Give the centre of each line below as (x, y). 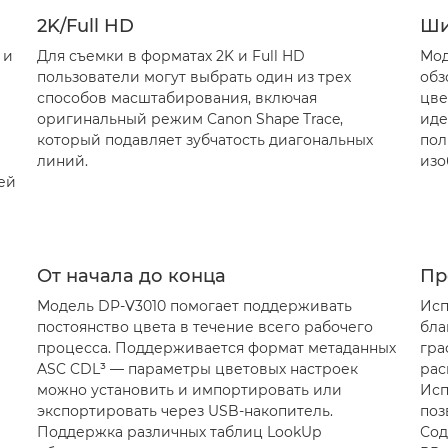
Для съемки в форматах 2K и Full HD (170, 56)
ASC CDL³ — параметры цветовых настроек (197, 369)
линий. (62, 161)
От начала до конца (131, 276)
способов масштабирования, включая (176, 98)
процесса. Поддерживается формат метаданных (216, 348)
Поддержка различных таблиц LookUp (178, 432)
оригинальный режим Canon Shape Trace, (189, 119)
